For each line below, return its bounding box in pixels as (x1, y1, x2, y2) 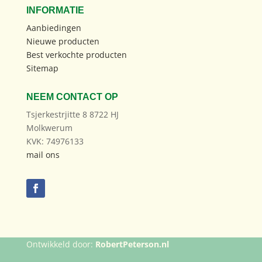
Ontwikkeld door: (26, 239, 95, 250)
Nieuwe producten (26, 36, 99, 47)
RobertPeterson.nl (95, 239, 169, 250)
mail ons (26, 149, 60, 161)
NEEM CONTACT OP (26, 92, 118, 102)
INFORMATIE (26, 5, 84, 16)
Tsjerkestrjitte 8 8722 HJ (26, 109, 119, 120)
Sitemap (26, 63, 58, 74)
